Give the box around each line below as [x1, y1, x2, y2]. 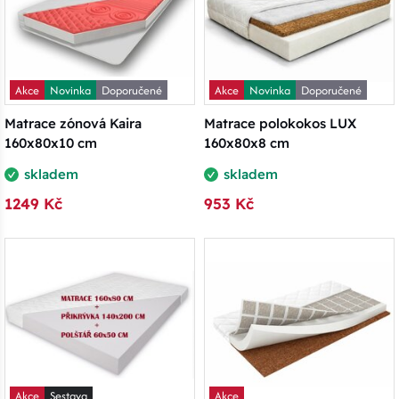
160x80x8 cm [204, 134, 289, 152]
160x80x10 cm [4, 134, 97, 152]
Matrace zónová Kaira [4, 115, 142, 133]
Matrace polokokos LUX [204, 115, 356, 133]
